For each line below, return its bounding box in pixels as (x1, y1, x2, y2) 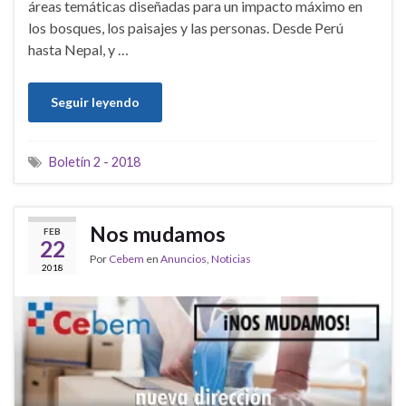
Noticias (211, 251, 251, 266)
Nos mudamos (90, 220, 226, 246)
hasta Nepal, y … (28, 40, 129, 58)
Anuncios (160, 251, 207, 266)
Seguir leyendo (51, 93, 140, 110)
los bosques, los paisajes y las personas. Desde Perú (28, 18, 343, 36)
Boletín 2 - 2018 (49, 153, 140, 169)
